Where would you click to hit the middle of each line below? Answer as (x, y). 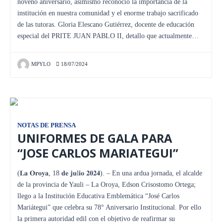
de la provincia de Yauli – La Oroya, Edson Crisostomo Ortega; (107, 184)
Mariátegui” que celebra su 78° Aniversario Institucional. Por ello (109, 207)
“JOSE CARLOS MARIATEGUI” (98, 153)
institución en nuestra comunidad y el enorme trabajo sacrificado (108, 13)
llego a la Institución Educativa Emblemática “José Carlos (98, 196)
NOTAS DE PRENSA (47, 125)
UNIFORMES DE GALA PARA (95, 138)
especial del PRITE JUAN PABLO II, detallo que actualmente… (108, 36)
